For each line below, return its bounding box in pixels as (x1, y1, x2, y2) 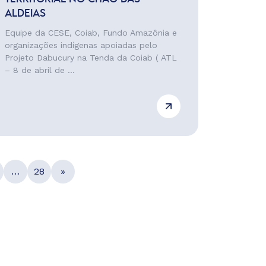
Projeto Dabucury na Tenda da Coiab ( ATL (4, 53, 177, 62)
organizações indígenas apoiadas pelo (4, 40, 157, 50)
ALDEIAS (4, 9, 46, 18)
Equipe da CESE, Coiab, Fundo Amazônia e (4, 28, 177, 37)
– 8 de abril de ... (4, 65, 75, 75)
